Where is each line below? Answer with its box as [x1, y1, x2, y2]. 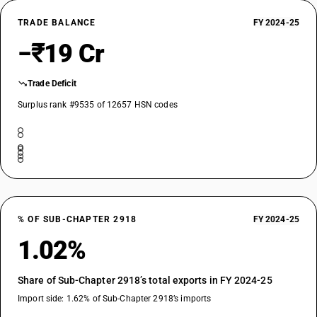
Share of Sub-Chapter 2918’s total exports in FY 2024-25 [18, 275, 272, 286]
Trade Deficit [28, 79, 76, 88]
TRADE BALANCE [18, 18, 96, 28]
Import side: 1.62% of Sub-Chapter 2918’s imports [18, 294, 212, 304]
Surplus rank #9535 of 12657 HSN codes [18, 100, 178, 110]
